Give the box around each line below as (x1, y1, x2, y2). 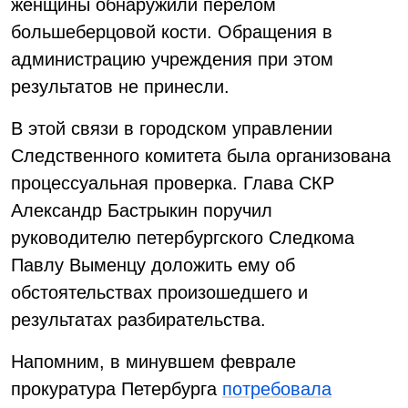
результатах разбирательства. (11, 310, 266, 330)
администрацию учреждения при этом (11, 49, 333, 69)
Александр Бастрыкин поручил (11, 200, 272, 220)
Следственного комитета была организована (11, 146, 391, 166)
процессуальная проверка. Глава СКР (11, 173, 334, 193)
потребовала (222, 379, 331, 399)
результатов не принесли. (11, 76, 229, 97)
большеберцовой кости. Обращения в (11, 22, 332, 42)
